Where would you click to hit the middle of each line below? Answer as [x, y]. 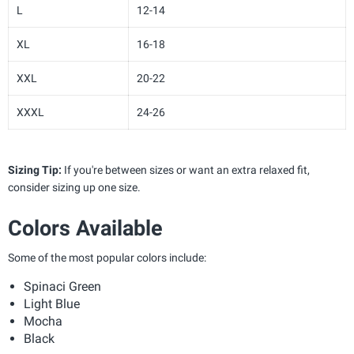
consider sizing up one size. [74, 188]
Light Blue [52, 304]
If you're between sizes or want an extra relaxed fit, [186, 170]
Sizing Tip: [35, 170]
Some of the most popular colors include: [107, 258]
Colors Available [85, 229]
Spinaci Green [62, 287]
